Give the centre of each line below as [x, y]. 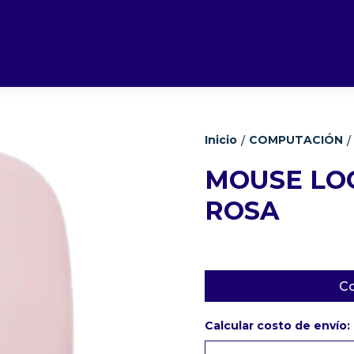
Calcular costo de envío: [277, 326]
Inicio [221, 140]
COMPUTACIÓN [296, 140]
